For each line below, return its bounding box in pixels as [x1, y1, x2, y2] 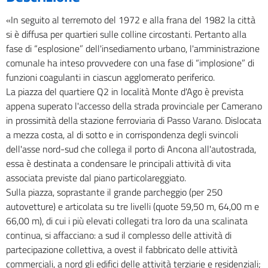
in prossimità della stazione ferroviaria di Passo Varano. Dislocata [6, 113, 261, 128]
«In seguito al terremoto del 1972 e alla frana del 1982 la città [6, 13, 255, 28]
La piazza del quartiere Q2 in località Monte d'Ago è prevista [6, 84, 243, 99]
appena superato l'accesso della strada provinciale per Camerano [6, 99, 262, 114]
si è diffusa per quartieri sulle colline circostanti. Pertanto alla [6, 27, 246, 42]
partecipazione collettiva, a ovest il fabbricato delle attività [6, 242, 237, 257]
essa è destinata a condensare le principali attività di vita [6, 156, 231, 171]
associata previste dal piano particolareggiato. [6, 170, 186, 185]
